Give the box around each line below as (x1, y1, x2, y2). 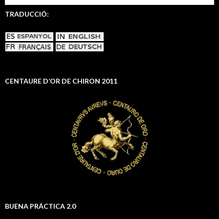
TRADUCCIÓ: (5, 10, 49, 19)
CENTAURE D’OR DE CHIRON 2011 (5, 76, 117, 85)
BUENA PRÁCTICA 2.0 (5, 201, 76, 210)
